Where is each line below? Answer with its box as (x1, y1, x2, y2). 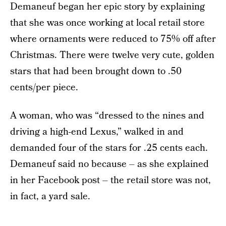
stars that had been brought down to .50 (10, 65, 182, 78)
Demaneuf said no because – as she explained (10, 157, 209, 171)
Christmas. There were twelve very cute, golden (10, 48, 214, 62)
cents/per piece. (10, 81, 78, 94)
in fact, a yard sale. (10, 190, 90, 203)
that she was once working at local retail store (10, 16, 205, 30)
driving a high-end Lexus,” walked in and (10, 125, 184, 139)
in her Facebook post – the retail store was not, (10, 174, 211, 187)
